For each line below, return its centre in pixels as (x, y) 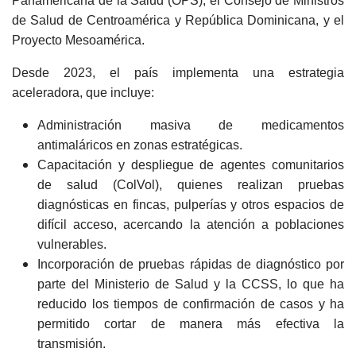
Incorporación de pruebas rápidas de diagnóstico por (191, 264)
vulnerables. (72, 244)
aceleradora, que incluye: (83, 93)
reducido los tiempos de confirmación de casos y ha (191, 304)
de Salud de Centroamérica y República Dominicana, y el (178, 20)
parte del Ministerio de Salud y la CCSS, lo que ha (191, 284)
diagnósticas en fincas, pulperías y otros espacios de (191, 205)
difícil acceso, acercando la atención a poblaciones (191, 224)
